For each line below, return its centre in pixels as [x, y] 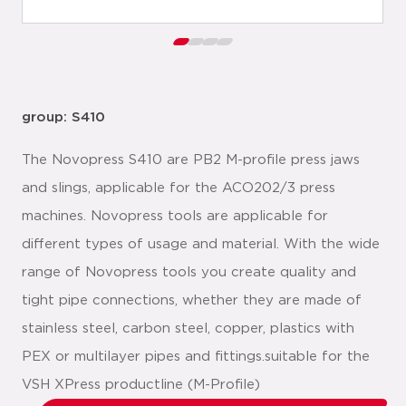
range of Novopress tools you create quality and [189, 272]
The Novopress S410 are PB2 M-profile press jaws [191, 160]
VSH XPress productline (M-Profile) [141, 385]
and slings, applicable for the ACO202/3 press [179, 188]
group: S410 [63, 117]
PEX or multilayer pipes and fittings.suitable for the [196, 357]
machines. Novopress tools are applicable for [175, 216]
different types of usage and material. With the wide [201, 244]
